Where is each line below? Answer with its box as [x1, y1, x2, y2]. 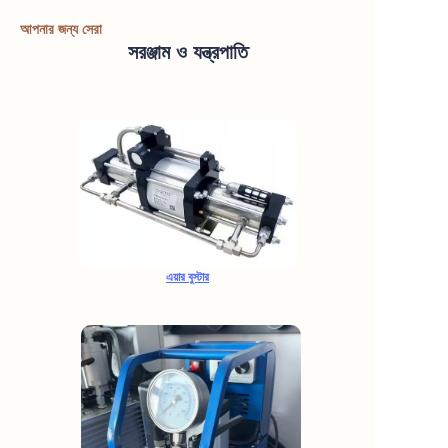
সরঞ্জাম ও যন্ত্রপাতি [127, 40, 248, 63]
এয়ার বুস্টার [166, 269, 209, 284]
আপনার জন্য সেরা [20, 20, 102, 37]
